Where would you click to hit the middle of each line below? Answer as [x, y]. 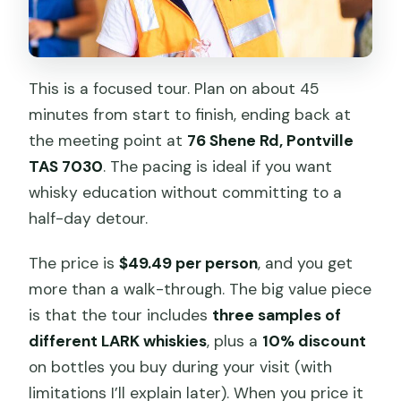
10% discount [315, 341]
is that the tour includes [121, 315]
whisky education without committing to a [186, 192]
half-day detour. [89, 218]
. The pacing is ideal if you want [218, 166]
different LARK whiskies [118, 341]
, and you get [306, 263]
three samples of [277, 315]
